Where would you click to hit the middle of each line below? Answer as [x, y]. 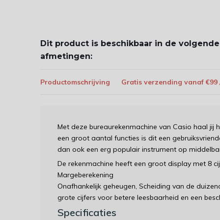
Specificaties [87, 212]
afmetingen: [66, 56]
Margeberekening [85, 175]
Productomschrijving [75, 82]
